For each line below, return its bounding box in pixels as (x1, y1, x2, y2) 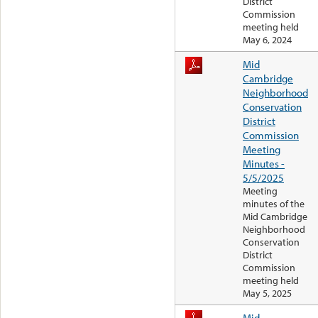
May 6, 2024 (243, 33, 292, 47)
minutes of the (243, 197, 305, 211)
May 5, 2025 (243, 287, 292, 300)
